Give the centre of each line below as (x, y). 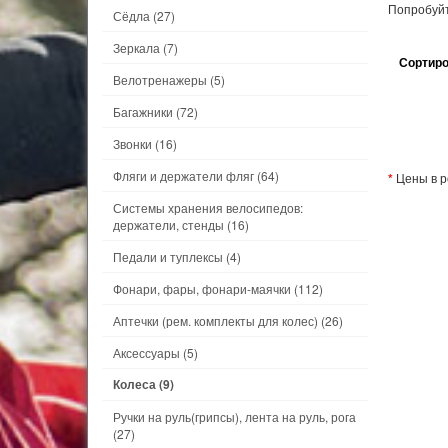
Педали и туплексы (168, 256)
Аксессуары (146, 352)
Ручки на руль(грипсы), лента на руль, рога (234, 416)
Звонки (132, 143)
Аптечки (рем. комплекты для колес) (215, 320)
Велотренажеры (160, 79)
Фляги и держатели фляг (183, 175)
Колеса (134, 384)
